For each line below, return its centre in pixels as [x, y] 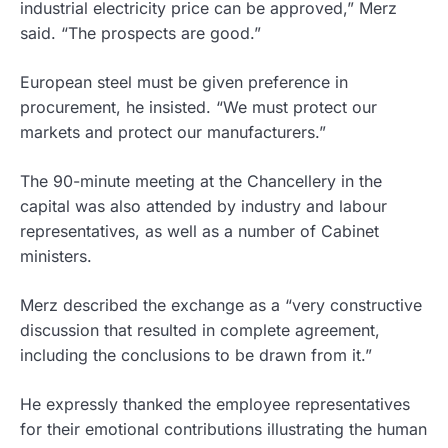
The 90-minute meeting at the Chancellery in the [201, 180]
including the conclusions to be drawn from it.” [196, 354]
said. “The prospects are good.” [140, 32]
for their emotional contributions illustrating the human [223, 428]
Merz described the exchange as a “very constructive [221, 304]
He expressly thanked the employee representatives [215, 403]
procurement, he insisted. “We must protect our [198, 106]
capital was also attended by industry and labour [203, 205]
